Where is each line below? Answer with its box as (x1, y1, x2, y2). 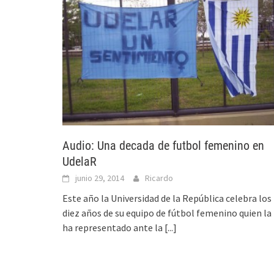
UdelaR (62, 154, 97, 169)
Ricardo (145, 172, 173, 183)
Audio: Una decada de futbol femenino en (62, 138, 264, 153)
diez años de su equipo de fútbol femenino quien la (62, 206, 272, 219)
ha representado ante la (62, 221, 165, 234)
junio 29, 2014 (75, 172, 124, 183)
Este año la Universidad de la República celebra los (62, 191, 272, 204)
